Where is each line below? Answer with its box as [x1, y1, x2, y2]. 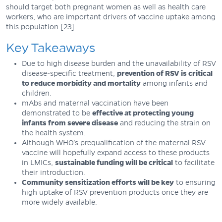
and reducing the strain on [118, 118, 211, 127]
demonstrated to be [22, 109, 92, 117]
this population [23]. [6, 22, 82, 31]
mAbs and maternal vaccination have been [22, 99, 168, 107]
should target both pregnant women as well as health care [6, 2, 206, 11]
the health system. [22, 128, 86, 137]
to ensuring [174, 178, 216, 186]
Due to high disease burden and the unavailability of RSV [22, 59, 216, 67]
